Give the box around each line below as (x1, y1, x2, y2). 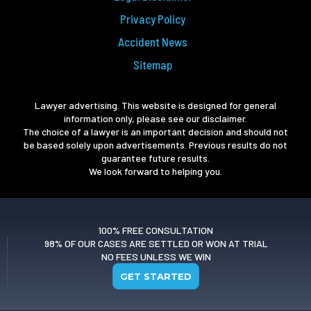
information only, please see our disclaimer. (64, 112, 247, 124)
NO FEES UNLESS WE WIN (101, 251, 211, 262)
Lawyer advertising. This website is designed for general (35, 99, 276, 111)
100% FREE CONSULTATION (98, 224, 213, 236)
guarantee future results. (101, 151, 210, 164)
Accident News (118, 35, 187, 49)
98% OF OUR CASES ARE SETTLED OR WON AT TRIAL (44, 237, 268, 249)
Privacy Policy (120, 12, 185, 26)
